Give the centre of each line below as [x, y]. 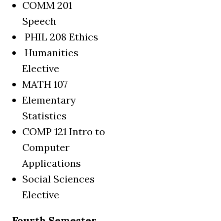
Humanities [50, 53]
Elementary [49, 100]
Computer [46, 147]
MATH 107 [45, 84]
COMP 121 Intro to [64, 132]
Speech [39, 21]
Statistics [44, 116]
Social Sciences [58, 179]
